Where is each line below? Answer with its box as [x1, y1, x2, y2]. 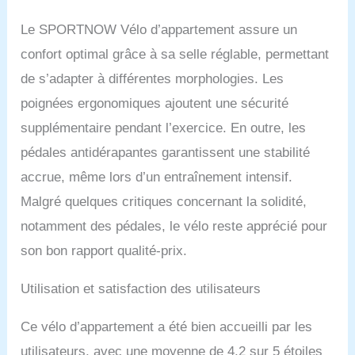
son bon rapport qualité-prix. [21, 242, 188, 258]
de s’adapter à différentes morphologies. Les [21, 71, 284, 86]
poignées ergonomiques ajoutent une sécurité [21, 95, 289, 111]
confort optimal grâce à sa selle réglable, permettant [21, 46, 330, 62]
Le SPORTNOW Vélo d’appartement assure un [21, 21, 298, 37]
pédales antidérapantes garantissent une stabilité [21, 144, 311, 160]
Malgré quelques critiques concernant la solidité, [21, 193, 307, 209]
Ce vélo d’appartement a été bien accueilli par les [21, 319, 313, 334]
